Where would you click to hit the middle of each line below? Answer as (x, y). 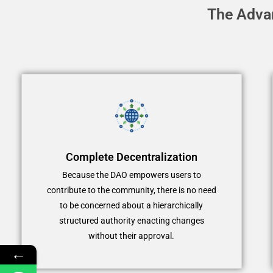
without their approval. (132, 236)
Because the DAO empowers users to (131, 175)
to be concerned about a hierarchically (132, 205)
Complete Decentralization (131, 157)
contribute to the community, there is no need (131, 190)
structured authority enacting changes (131, 220)
